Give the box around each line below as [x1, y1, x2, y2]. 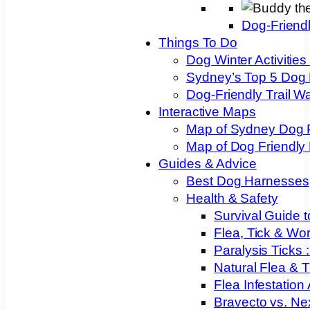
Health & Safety [186, 190, 278, 206]
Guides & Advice [158, 156, 257, 171]
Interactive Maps [158, 104, 256, 119]
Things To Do [158, 35, 238, 50]
